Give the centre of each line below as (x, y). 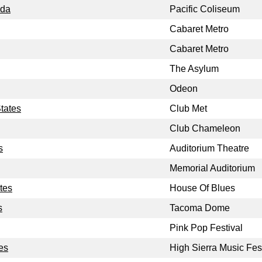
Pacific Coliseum (205, 9)
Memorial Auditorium (212, 168)
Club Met (188, 109)
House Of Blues (202, 188)
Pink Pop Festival (206, 228)
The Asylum (194, 69)
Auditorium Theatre (209, 149)
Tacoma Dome (200, 208)
